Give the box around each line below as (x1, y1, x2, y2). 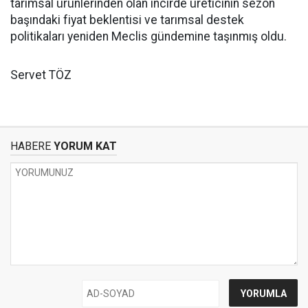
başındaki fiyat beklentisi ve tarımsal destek (10, 12, 244, 27)
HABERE (10, 139, 51, 153)
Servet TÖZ (10, 67, 71, 82)
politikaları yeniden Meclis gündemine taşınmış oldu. (10, 29, 287, 43)
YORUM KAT (51, 139, 117, 153)
